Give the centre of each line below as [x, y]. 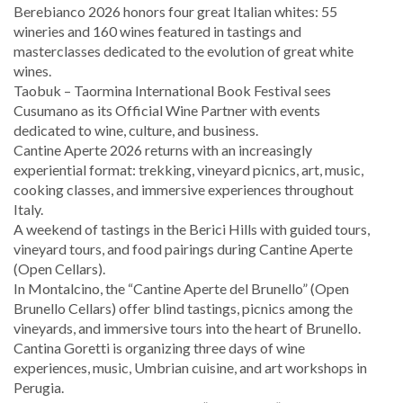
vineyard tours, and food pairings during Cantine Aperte [183, 249]
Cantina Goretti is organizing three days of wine [159, 348]
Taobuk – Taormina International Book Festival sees [172, 91]
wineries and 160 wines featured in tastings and [157, 31]
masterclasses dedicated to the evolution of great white [184, 51]
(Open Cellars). [59, 269]
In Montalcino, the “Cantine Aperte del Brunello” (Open [181, 289]
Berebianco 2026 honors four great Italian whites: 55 [175, 12]
